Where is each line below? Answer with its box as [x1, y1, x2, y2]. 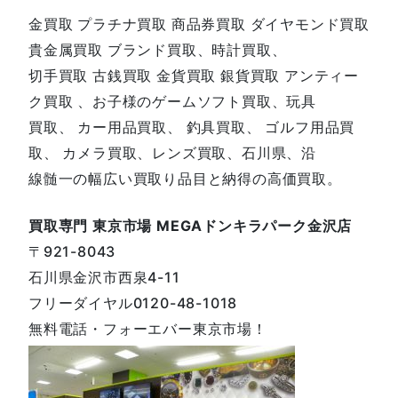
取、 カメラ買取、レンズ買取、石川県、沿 [28, 143, 316, 162]
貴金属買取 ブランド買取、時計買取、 [28, 40, 287, 59]
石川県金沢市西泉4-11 [28, 267, 180, 286]
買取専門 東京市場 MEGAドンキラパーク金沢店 [28, 216, 353, 235]
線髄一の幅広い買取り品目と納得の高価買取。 [28, 169, 342, 187]
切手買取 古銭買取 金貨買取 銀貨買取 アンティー [28, 66, 359, 84]
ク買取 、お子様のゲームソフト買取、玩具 [28, 92, 316, 110]
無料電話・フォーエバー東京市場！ [28, 319, 267, 338]
